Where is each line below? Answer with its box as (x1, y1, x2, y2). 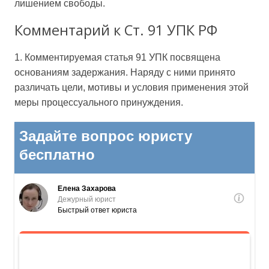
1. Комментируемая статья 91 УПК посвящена (14, 52, 220, 62)
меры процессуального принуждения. (14, 97, 183, 107)
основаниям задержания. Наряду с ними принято (14, 67, 235, 77)
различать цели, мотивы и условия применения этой (14, 82, 249, 92)
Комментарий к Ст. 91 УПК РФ (14, 20, 217, 40)
